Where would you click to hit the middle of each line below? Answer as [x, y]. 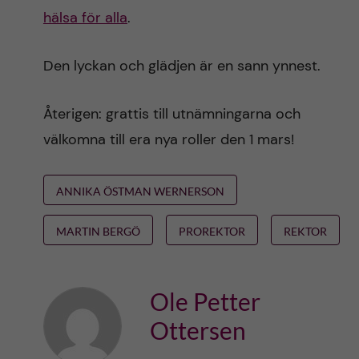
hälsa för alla [85, 18]
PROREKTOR [212, 231]
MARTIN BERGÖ [98, 231]
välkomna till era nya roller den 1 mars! [168, 139]
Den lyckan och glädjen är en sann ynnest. [182, 66]
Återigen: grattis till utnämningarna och [171, 114]
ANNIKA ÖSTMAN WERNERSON [140, 191]
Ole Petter [205, 301]
